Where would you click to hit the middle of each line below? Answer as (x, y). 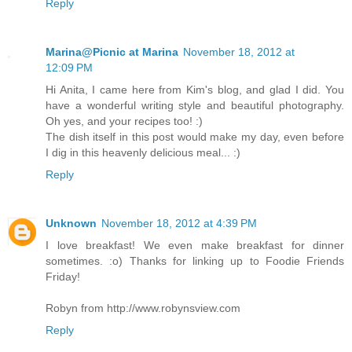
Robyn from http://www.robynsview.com (143, 308)
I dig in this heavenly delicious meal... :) (143, 153)
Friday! (63, 277)
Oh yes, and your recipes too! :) (124, 121)
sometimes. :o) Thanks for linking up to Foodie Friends (195, 261)
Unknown (71, 224)
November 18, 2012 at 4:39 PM (179, 224)
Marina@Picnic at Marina (112, 52)
